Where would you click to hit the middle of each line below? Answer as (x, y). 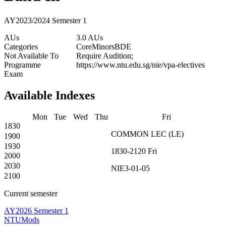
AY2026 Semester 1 (36, 210)
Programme (22, 65)
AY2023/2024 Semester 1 (45, 20)
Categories (21, 46)
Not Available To (31, 55)
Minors (103, 46)
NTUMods (22, 219)
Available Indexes (49, 95)
